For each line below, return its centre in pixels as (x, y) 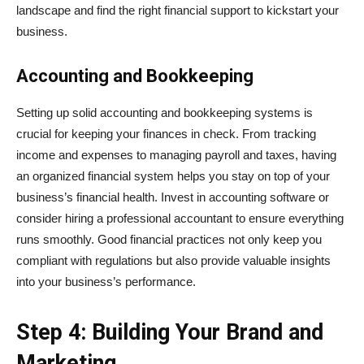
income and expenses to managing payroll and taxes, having (176, 154)
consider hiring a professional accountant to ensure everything (180, 218)
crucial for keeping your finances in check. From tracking (166, 133)
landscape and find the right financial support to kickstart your (178, 10)
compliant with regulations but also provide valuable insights (173, 260)
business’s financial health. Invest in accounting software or (173, 197)
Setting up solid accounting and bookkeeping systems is (165, 112)
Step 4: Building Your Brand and (170, 332)
